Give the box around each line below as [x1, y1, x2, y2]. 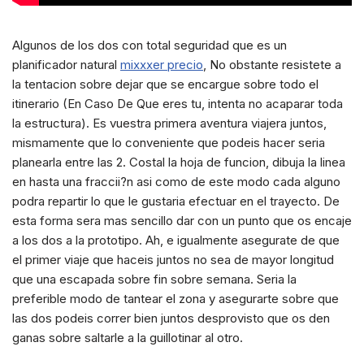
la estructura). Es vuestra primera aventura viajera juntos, [12, 115, 327, 132]
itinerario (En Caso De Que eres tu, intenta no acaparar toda [12, 96, 343, 112]
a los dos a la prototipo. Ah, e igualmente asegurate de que [12, 232, 340, 249]
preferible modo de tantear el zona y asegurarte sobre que [12, 291, 339, 307]
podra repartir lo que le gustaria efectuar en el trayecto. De [12, 193, 340, 210]
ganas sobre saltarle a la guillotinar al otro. [12, 330, 243, 346]
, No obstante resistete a [203, 57, 341, 73]
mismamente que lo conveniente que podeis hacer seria [12, 135, 325, 151]
